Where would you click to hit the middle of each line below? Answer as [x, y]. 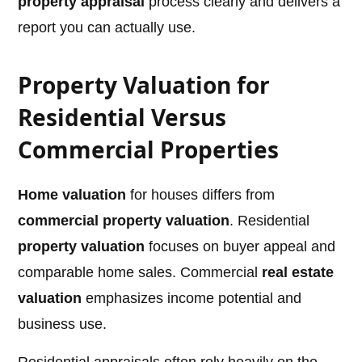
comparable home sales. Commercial [140, 273]
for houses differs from [201, 195]
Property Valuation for [144, 85]
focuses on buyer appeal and [240, 247]
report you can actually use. [107, 28]
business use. [63, 324]
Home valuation [72, 195]
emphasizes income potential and [192, 299]
